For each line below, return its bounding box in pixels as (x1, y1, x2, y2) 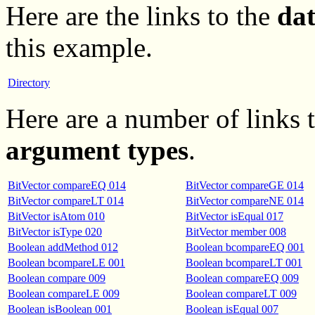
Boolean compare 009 (8, 271, 105, 284)
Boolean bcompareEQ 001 (186, 240, 304, 253)
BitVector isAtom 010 (8, 210, 105, 222)
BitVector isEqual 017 (186, 210, 283, 222)
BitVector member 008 (186, 225, 286, 238)
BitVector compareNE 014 (186, 194, 304, 207)
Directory (8, 76, 50, 89)
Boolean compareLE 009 (8, 287, 120, 300)
